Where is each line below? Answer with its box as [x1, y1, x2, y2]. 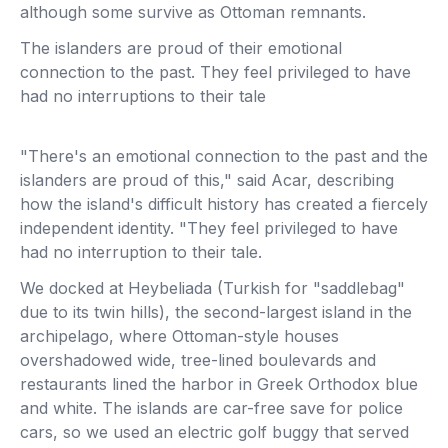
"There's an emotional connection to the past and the [20, 146, 428, 166]
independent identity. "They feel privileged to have [20, 218, 398, 238]
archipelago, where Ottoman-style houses [20, 326, 339, 346]
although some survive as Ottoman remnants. [20, 2, 366, 22]
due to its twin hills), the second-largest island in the [20, 302, 412, 322]
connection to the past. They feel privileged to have [20, 62, 411, 82]
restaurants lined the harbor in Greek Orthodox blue [20, 374, 418, 394]
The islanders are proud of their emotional [20, 38, 342, 58]
